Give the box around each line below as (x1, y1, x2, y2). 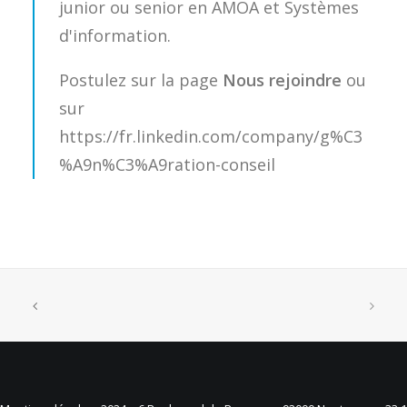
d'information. (59, 25, 171, 46)
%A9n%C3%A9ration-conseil (59, 154, 275, 175)
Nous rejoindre (218, 69, 342, 91)
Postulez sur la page (59, 69, 218, 91)
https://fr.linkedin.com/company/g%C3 (59, 125, 362, 147)
